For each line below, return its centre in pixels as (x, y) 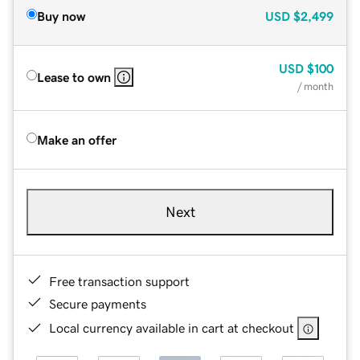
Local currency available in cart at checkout (172, 327)
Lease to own (74, 77)
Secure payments (98, 303)
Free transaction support (119, 281)
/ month (315, 86)
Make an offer (77, 139)
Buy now (61, 16)
